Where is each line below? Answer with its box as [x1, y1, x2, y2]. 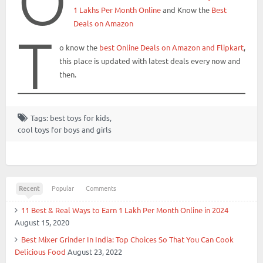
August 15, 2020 [15, 217, 69, 227]
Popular [52, 183, 74, 193]
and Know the [160, 4, 211, 15]
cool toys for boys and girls [18, 124, 112, 134]
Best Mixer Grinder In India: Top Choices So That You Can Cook [21, 234, 234, 244]
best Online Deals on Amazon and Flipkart [99, 42, 244, 52]
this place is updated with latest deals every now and [59, 55, 241, 66]
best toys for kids [50, 112, 110, 123]
